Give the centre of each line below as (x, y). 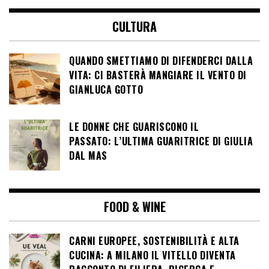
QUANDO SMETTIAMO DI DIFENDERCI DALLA (161, 60)
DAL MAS (88, 155)
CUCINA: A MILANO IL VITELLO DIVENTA (153, 255)
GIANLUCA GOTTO (106, 89)
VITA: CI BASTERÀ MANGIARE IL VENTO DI (158, 75)
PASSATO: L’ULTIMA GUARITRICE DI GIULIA (161, 141)
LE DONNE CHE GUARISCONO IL (134, 126)
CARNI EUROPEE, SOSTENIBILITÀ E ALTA (154, 240)
